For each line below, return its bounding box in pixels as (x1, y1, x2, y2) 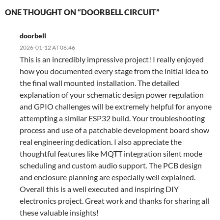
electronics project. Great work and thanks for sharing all (20, 195, 209, 205)
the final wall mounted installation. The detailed (20, 78, 179, 87)
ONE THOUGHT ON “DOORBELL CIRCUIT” (5, 7, 160, 17)
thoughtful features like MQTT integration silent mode (20, 148, 202, 158)
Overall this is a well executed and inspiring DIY (20, 184, 179, 193)
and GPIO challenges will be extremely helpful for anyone (20, 101, 212, 111)
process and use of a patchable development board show (20, 125, 209, 135)
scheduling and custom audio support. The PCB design (20, 160, 202, 170)
